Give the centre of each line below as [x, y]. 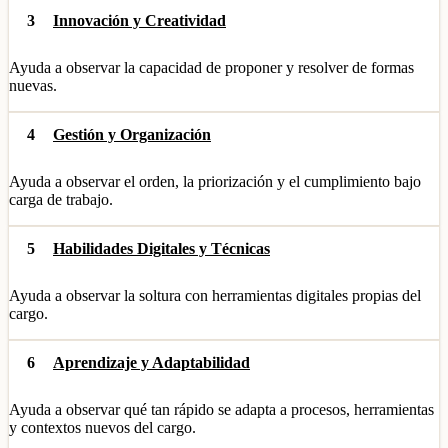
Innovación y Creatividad [139, 20]
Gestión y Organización [132, 134]
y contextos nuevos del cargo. [102, 427]
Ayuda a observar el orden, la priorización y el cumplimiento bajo [215, 181]
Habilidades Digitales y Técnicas [161, 248]
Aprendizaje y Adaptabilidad [151, 362]
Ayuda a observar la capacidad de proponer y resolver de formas [211, 67]
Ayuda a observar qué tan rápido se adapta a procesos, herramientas [221, 409]
